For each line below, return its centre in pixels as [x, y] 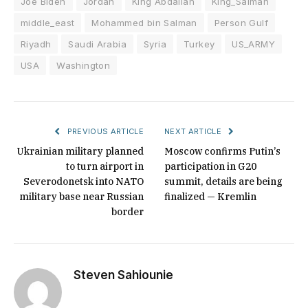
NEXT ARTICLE [194, 132]
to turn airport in [105, 167]
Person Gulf [241, 23]
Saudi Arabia [98, 44]
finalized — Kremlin [210, 197]
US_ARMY [254, 44]
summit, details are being [223, 182]
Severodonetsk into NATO [84, 182]
